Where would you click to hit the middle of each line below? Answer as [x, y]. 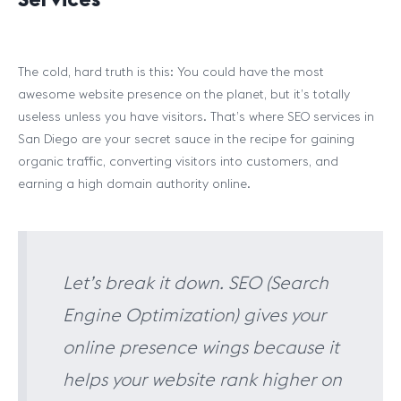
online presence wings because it [201, 347]
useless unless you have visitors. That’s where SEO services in [196, 116]
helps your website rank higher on [202, 379]
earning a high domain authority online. [136, 183]
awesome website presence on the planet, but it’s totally [184, 94]
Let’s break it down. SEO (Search [196, 282]
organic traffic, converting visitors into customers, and [178, 161]
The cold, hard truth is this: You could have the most [171, 72]
